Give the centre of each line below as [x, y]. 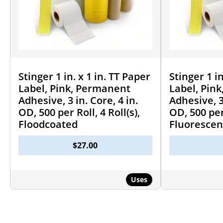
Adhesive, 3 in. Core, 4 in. [78, 100]
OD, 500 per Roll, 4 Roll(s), [79, 112]
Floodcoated [48, 124]
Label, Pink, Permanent [74, 88]
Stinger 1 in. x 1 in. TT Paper [84, 76]
